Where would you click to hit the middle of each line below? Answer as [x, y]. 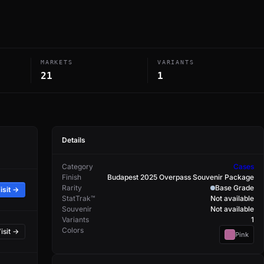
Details [74, 140]
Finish [72, 177]
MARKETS [57, 62]
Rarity [72, 188]
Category [77, 166]
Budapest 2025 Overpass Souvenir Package [181, 177]
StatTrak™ [78, 198]
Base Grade [235, 188]
